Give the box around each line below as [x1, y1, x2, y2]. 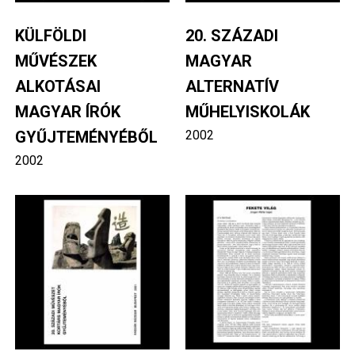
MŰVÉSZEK [14, 51, 97, 71]
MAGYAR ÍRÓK [14, 101, 120, 121]
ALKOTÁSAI [14, 76, 101, 96]
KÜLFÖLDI [14, 25, 86, 45]
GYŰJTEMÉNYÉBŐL [14, 127, 158, 147]
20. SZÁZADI [185, 25, 278, 45]
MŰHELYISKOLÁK [185, 101, 310, 121]
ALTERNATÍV [185, 76, 279, 96]
